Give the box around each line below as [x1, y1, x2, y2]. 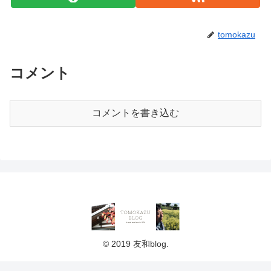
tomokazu [218, 30, 255, 40]
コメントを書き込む [92, 108, 179, 119]
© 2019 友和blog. [102, 239, 169, 249]
